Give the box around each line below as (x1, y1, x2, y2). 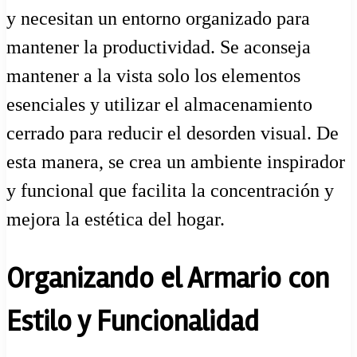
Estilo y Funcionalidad (6, 304, 259, 339)
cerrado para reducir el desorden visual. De (6, 122, 339, 143)
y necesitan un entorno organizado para (6, 7, 310, 29)
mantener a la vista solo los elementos (6, 65, 300, 86)
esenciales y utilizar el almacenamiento (6, 93, 312, 115)
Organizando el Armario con (6, 261, 329, 296)
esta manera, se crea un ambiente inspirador (6, 151, 345, 172)
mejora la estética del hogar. (6, 208, 225, 229)
